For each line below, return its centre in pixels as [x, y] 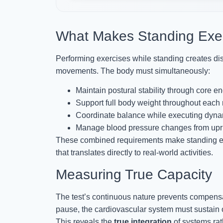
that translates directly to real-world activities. [134, 153]
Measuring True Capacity [134, 174]
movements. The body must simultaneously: [133, 71]
